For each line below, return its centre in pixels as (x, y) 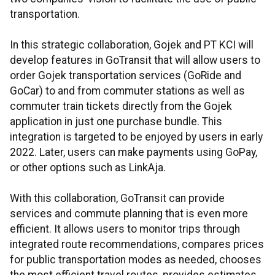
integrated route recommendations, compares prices (137, 245)
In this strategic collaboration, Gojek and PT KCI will (132, 45)
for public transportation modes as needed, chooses (136, 260)
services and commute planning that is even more (129, 214)
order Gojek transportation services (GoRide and (126, 76)
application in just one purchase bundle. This (116, 122)
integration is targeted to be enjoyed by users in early (136, 137)
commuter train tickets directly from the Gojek (121, 107)
